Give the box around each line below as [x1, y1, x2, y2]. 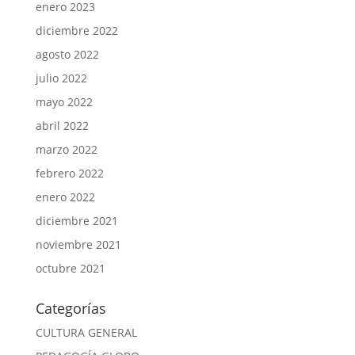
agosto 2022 [35, 47, 99, 63]
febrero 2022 [35, 166, 104, 181]
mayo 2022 [35, 94, 93, 110]
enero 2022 [35, 189, 95, 205]
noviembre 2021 [35, 237, 121, 253]
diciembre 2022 [35, 23, 118, 39]
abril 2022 [35, 118, 89, 134]
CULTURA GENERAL [35, 325, 137, 341]
